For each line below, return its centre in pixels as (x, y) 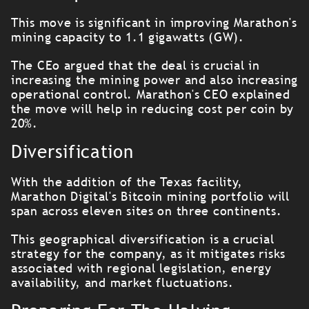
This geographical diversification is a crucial (143, 239)
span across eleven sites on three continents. (147, 211)
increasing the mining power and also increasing (154, 80)
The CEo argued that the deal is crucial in (136, 65)
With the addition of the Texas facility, (127, 182)
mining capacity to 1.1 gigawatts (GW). (128, 37)
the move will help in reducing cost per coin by (152, 109)
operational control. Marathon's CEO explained (151, 94)
